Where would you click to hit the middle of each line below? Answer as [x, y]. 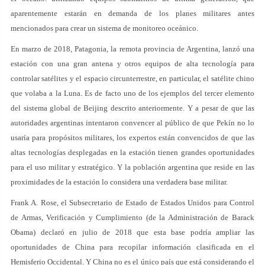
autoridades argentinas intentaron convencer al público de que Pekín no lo [132, 123]
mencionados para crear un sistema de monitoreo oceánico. [104, 28]
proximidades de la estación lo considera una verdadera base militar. [119, 182]
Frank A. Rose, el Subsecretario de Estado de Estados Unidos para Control [132, 203]
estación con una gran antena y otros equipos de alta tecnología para [132, 64]
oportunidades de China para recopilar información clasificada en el [132, 247]
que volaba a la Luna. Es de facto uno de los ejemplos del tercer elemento [132, 93]
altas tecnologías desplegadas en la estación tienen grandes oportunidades [132, 152]
